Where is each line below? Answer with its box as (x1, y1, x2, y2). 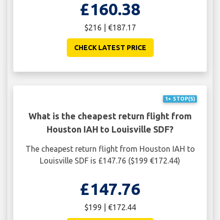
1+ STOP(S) (165, 96, 195, 102)
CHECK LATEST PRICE (74, 43, 146, 52)
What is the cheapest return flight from (28, 110, 192, 121)
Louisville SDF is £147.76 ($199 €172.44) (40, 156, 180, 165)
